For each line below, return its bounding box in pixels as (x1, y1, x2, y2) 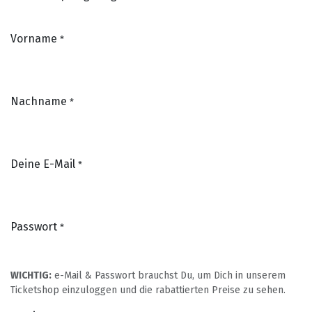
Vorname (10, 31, 57, 45)
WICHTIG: (10, 269, 52, 281)
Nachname (10, 94, 67, 108)
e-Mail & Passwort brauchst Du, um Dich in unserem (52, 269, 286, 281)
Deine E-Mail (10, 157, 75, 171)
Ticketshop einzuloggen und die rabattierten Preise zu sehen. (10, 283, 288, 296)
